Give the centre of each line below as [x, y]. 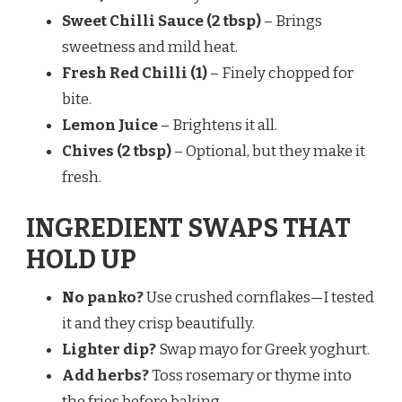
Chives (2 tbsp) [117, 151]
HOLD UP [81, 260]
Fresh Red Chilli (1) [135, 73]
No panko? [103, 298]
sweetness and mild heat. [150, 47]
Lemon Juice [110, 125]
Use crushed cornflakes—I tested [259, 298]
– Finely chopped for [280, 73]
